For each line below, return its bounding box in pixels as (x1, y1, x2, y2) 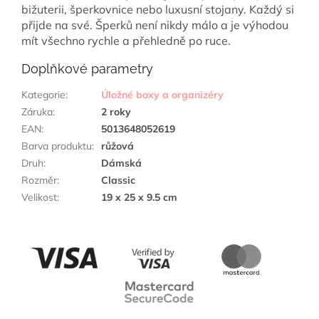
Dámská (101, 157, 142, 170)
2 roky (101, 105, 131, 119)
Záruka (21, 105, 53, 119)
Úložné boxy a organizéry (101, 88, 224, 102)
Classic (101, 174, 135, 187)
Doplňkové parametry (21, 61, 153, 77)
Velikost (21, 191, 57, 204)
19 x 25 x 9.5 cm (101, 191, 177, 204)
